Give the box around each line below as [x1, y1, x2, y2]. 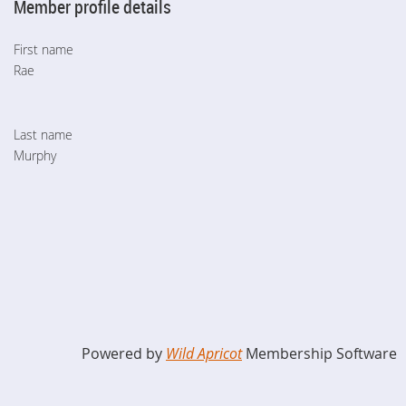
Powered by [82, 343, 166, 364]
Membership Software [242, 343, 397, 364]
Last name [14, 126, 72, 144]
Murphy [14, 147, 56, 165]
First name [14, 41, 73, 59]
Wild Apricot [166, 343, 242, 364]
